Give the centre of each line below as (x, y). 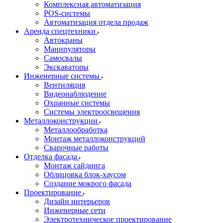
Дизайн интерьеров (77, 201)
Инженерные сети (75, 210)
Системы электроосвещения (92, 112)
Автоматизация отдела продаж (96, 22)
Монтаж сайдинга (74, 166)
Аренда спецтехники (61, 31)
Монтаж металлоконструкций (95, 139)
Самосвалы (63, 58)
